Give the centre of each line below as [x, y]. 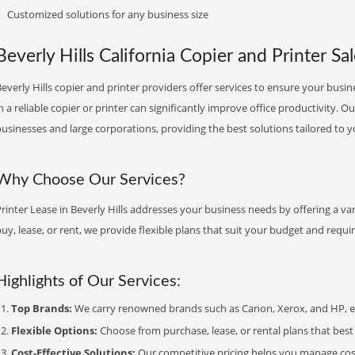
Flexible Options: [54, 330]
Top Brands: [42, 308]
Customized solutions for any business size [108, 14]
